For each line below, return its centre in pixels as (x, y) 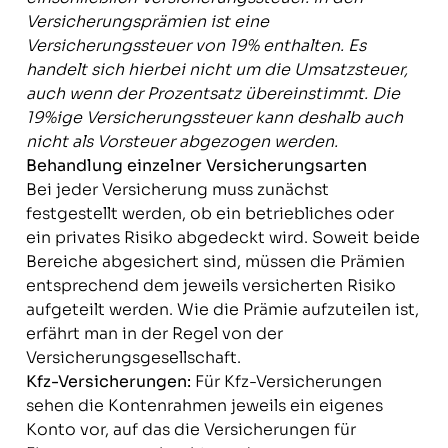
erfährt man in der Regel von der (154, 333)
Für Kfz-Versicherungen (286, 381)
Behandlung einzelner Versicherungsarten (196, 165)
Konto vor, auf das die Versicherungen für (190, 429)
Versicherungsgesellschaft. (133, 357)
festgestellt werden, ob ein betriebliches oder (209, 213)
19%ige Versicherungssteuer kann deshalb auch (214, 117)
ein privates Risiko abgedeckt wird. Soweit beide (222, 237)
